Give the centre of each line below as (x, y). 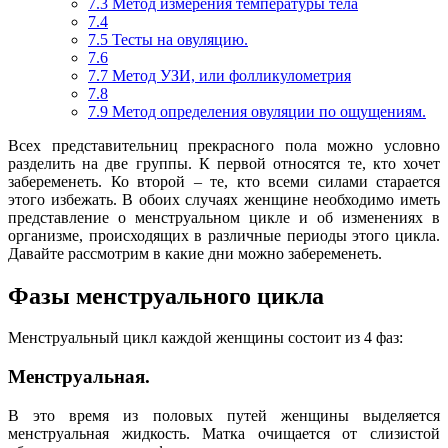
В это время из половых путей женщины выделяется (224, 415)
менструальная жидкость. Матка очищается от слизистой (224, 433)
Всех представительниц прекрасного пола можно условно (224, 145)
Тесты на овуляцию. (178, 39)
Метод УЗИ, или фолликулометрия (229, 75)
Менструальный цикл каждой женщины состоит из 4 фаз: (205, 338)
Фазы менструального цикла (166, 295)
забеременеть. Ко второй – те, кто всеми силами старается (224, 181)
